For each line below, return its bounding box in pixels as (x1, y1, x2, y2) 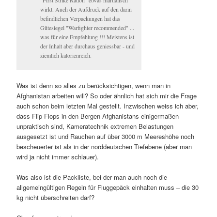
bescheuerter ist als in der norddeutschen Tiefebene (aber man (16, 142, 192, 152)
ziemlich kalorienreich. (40, 51, 92, 59)
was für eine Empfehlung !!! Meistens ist (40, 32, 135, 41)
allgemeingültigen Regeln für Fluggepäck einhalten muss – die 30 (16, 183, 199, 192)
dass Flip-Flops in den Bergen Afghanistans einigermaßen (16, 111, 179, 121)
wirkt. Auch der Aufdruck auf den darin (40, 5, 132, 13)
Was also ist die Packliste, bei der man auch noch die (16, 172, 168, 182)
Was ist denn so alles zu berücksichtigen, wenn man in (16, 81, 171, 91)
